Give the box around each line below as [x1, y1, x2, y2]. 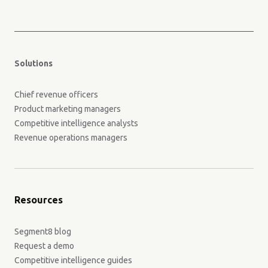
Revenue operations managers [14, 132, 127, 142]
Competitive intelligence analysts [14, 118, 138, 128]
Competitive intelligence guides [14, 255, 132, 265]
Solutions [14, 58, 53, 68]
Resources [14, 194, 63, 205]
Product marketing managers [14, 103, 121, 114]
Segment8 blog [14, 226, 71, 236]
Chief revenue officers [14, 89, 98, 99]
